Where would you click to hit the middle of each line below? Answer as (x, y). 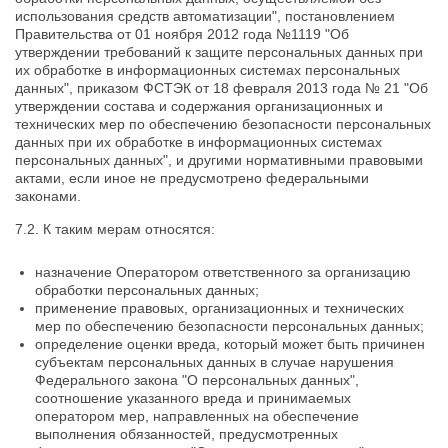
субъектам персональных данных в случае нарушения (214, 362)
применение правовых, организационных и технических (219, 308)
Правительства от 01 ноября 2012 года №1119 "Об (182, 34)
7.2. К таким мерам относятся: (115, 229)
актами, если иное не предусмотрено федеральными (192, 178)
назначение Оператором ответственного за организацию (223, 272)
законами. (48, 196)
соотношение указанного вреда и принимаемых (193, 398)
